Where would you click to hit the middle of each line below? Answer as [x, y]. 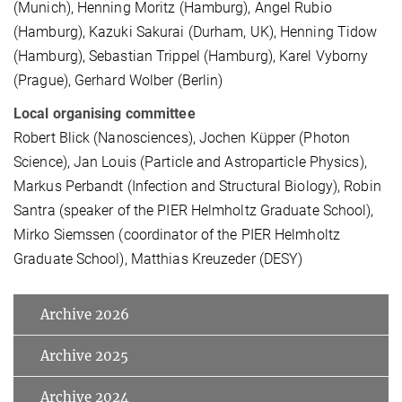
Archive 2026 [85, 314]
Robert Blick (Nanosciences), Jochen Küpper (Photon [182, 137]
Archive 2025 [84, 355]
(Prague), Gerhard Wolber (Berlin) [118, 80]
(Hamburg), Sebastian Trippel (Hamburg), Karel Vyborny [191, 56]
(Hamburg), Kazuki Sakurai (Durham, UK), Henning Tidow [196, 31]
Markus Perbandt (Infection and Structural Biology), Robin [197, 186]
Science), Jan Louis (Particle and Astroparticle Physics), [190, 162]
